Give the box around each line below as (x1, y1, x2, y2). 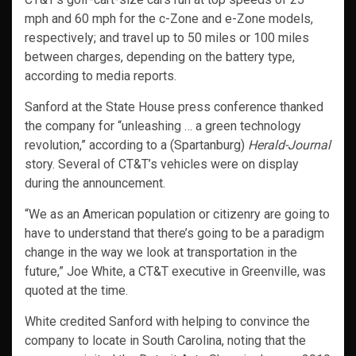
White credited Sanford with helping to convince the (25, 314, 310, 330)
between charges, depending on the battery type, (25, 49, 295, 65)
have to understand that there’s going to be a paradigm (25, 226, 324, 242)
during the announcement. (25, 176, 165, 192)
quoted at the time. (25, 283, 128, 299)
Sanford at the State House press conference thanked (25, 99, 323, 115)
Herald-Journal (248, 137, 331, 153)
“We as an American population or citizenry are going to (25, 207, 330, 222)
